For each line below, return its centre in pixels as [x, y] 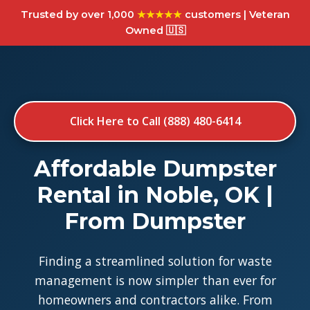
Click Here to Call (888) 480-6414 [155, 121]
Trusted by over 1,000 [79, 15]
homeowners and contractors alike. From [155, 300]
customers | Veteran [236, 15]
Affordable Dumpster [155, 168]
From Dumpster [155, 221]
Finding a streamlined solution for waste [155, 261]
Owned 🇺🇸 [155, 30]
